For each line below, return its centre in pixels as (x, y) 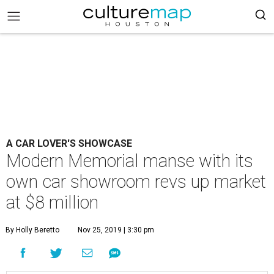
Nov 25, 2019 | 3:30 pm (116, 230)
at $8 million (52, 202)
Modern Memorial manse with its (130, 161)
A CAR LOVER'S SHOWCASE (69, 143)
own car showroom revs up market (136, 182)
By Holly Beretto (32, 230)
